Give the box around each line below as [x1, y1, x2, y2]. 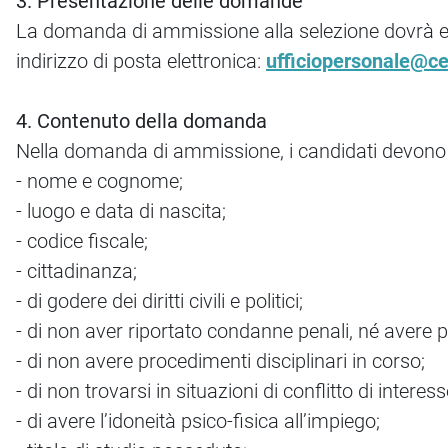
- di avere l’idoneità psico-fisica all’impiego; [16, 409, 380, 434]
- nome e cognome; [16, 169, 183, 194]
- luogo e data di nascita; [16, 199, 226, 224]
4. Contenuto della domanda [16, 109, 267, 134]
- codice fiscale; [16, 229, 148, 254]
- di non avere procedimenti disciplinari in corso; [16, 349, 425, 374]
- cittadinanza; [16, 259, 137, 284]
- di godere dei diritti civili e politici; [16, 289, 303, 314]
